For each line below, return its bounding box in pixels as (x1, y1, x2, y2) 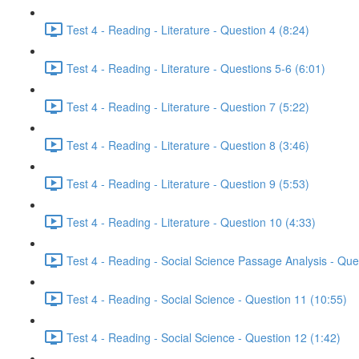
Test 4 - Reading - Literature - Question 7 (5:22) (67, 98, 309, 115)
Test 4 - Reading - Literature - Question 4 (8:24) (67, 21, 309, 38)
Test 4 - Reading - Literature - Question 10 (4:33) (67, 213, 316, 230)
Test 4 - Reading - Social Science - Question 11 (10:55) (67, 290, 347, 307)
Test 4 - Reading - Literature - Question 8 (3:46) (67, 136, 309, 153)
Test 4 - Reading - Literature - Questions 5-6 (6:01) (67, 59, 325, 76)
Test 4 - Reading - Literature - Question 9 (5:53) (67, 175, 309, 192)
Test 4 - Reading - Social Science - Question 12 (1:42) (67, 329, 341, 345)
